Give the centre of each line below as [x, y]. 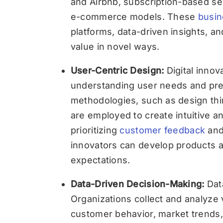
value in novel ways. [115, 47]
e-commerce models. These [134, 17]
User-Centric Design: [117, 70]
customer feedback [163, 130]
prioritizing [95, 130]
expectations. [100, 160]
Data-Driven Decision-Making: [137, 184]
